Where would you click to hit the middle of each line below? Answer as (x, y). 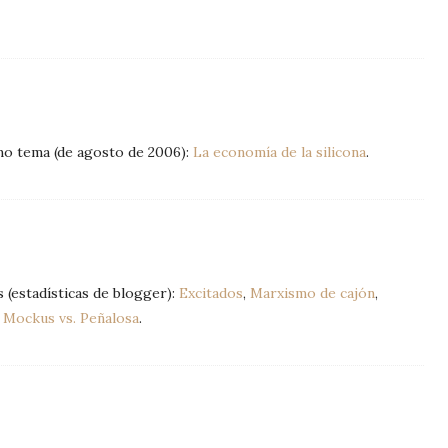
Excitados (211, 293)
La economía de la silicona (279, 152)
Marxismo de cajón (312, 293)
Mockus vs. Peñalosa (71, 318)
